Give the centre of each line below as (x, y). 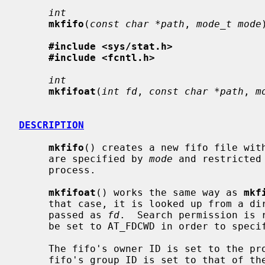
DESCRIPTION (51, 125)
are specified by (99, 159)
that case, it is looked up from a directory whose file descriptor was (34, 203)
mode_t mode (229, 24)
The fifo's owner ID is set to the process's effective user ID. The (34, 248)
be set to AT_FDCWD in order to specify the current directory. (34, 226)
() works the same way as (170, 192)
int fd (119, 91)
